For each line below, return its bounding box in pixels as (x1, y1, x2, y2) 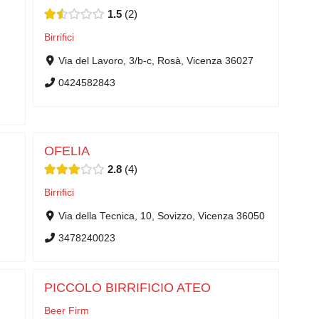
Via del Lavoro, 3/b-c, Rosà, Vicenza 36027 (58, 55, 253, 66)
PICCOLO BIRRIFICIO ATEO (44, 281, 211, 295)
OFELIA (44, 144, 90, 158)
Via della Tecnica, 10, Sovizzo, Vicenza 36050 (58, 210, 265, 221)
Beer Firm (44, 305, 89, 316)
